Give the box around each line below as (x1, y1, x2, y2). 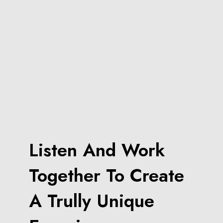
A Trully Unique (29, 188, 155, 215)
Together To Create (29, 162, 185, 189)
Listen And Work (29, 137, 165, 164)
